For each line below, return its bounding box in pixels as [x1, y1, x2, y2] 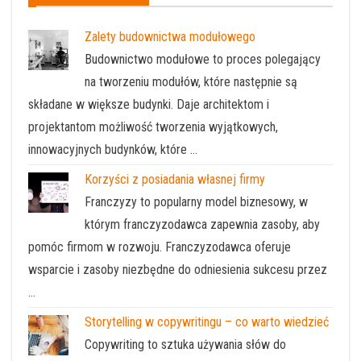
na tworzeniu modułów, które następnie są [85, 73, 297, 89]
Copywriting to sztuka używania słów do [85, 336, 286, 352]
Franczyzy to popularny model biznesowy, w [85, 193, 308, 210]
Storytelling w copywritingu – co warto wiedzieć [85, 313, 329, 330]
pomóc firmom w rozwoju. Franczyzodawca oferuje [28, 239, 291, 255]
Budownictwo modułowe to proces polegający [85, 51, 321, 67]
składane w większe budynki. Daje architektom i [28, 96, 269, 112]
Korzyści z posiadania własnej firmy [85, 171, 265, 187]
